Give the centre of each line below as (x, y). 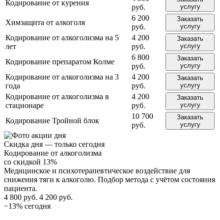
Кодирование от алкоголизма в (57, 97)
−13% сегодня (27, 206)
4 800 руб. (21, 197)
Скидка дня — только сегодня (54, 144)
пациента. (21, 189)
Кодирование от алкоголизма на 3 (62, 77)
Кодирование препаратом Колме (60, 62)
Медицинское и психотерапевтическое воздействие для (97, 171)
